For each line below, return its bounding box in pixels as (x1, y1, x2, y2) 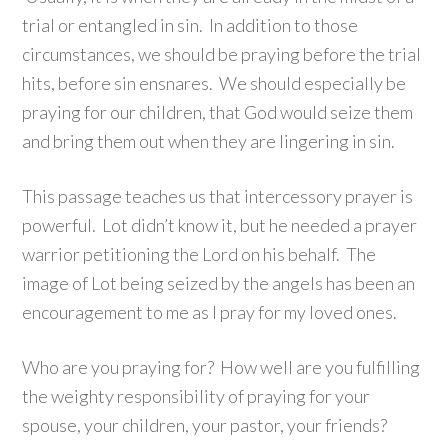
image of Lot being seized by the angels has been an (22, 272, 416, 294)
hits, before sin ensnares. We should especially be (22, 72, 407, 94)
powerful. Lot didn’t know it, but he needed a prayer (22, 214, 418, 236)
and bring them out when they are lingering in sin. (22, 130, 396, 152)
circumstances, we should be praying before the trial (22, 43, 422, 65)
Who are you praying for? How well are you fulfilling (22, 356, 421, 378)
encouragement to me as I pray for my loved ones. (22, 301, 398, 323)
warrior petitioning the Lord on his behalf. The (22, 243, 377, 265)
